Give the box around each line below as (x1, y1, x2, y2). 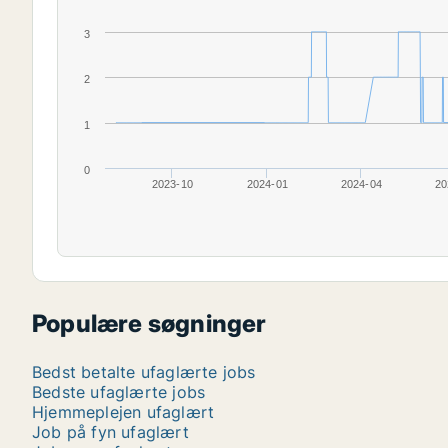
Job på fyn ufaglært (32, 422, 189, 442)
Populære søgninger (32, 309, 267, 338)
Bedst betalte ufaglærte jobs (32, 362, 256, 382)
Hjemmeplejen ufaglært (32, 402, 215, 422)
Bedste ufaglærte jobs (32, 382, 206, 402)
